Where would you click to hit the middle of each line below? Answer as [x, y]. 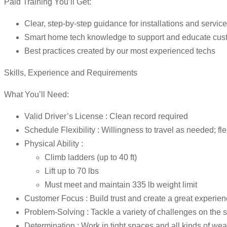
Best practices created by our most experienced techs [120, 51]
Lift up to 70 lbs [72, 171]
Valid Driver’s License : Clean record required [106, 117]
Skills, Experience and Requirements [71, 73]
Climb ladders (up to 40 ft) [91, 158]
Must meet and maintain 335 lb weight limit [121, 185]
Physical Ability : [54, 144]
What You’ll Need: [36, 95]
